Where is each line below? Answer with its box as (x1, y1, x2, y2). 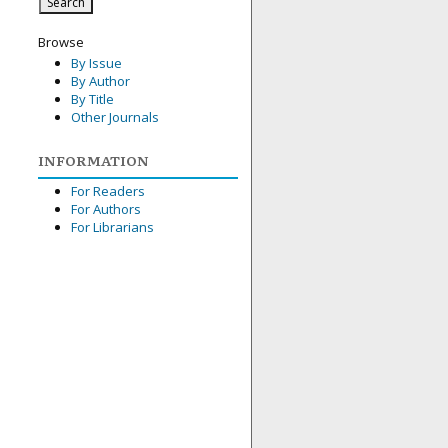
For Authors (70, 199, 141, 218)
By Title (70, 90, 114, 109)
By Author (70, 72, 130, 91)
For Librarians (70, 217, 154, 236)
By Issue (70, 54, 122, 73)
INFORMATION (38, 149, 149, 170)
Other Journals (70, 108, 159, 127)
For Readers (70, 181, 145, 200)
